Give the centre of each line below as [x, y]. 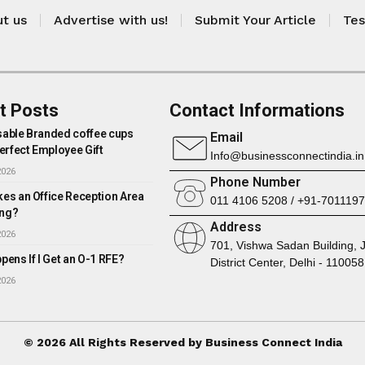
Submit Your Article [255, 20]
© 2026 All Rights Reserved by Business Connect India [182, 342]
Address [235, 226]
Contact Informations [257, 110]
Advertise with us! [110, 20]
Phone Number [255, 182]
